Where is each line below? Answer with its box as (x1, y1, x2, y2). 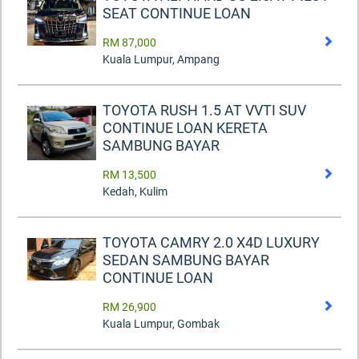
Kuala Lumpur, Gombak (103, 317, 220, 331)
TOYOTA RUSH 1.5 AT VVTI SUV (103, 102, 306, 119)
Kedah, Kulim (103, 185, 167, 199)
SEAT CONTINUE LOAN (103, 5, 251, 22)
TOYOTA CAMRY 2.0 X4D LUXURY (103, 234, 320, 252)
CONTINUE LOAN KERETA (103, 119, 268, 137)
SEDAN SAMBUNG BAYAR (103, 252, 269, 269)
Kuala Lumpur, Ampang (103, 53, 220, 67)
